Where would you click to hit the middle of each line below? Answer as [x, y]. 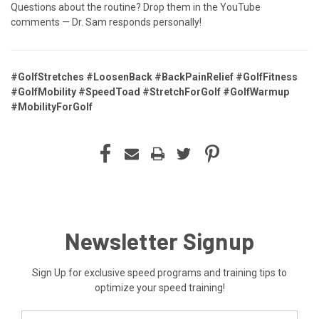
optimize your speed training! [159, 287]
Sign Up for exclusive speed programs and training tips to [159, 272]
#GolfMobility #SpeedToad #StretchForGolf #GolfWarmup [150, 91]
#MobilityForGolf [52, 106]
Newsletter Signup [159, 240]
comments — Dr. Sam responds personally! [106, 22]
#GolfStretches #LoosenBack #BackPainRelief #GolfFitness [154, 77]
